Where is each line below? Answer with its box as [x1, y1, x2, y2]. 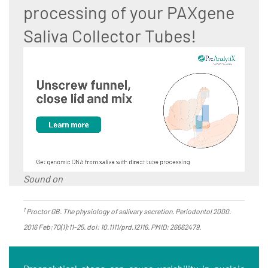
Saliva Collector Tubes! [23, 25, 196, 46]
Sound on [23, 173, 63, 185]
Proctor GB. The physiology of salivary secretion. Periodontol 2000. [25, 207, 231, 216]
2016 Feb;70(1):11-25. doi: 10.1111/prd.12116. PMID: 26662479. [23, 223, 201, 232]
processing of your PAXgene [23, 1, 234, 23]
